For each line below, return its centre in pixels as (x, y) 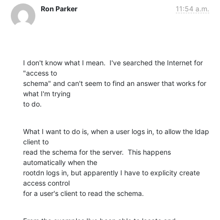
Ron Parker (59, 8)
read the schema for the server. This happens (97, 152)
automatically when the (61, 162)
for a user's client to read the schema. (83, 193)
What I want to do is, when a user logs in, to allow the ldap (116, 131)
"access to (41, 73)
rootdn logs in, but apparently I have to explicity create (111, 172)
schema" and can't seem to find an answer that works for (115, 83)
